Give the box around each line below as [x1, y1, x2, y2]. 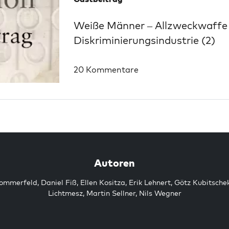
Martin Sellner [86, 189, 135, 198]
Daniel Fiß [40, 178, 77, 187]
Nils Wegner [139, 189, 181, 198]
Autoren [94, 156, 135, 169]
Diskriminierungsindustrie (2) [74, 34, 215, 47]
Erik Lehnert [128, 178, 171, 187]
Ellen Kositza [80, 178, 125, 187]
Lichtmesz [48, 189, 83, 198]
